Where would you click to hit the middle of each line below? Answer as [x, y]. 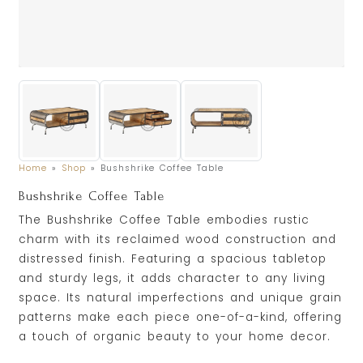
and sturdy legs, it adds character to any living [173, 278]
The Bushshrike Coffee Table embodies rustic [164, 220]
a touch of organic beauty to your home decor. [175, 336]
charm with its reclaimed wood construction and [178, 239]
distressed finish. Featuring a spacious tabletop [173, 258]
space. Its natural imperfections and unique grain [181, 297]
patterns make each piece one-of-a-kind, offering [181, 317]
